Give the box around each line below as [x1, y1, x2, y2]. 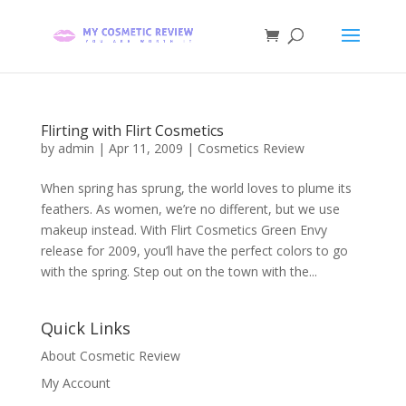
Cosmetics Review [197, 140, 304, 157]
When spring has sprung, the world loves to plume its [40, 179, 352, 197]
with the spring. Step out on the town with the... [40, 263, 317, 280]
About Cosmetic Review [40, 347, 180, 364]
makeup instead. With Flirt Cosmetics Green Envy [40, 221, 327, 238]
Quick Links [40, 317, 130, 339]
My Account [40, 374, 111, 391]
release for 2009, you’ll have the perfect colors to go [40, 242, 348, 259]
